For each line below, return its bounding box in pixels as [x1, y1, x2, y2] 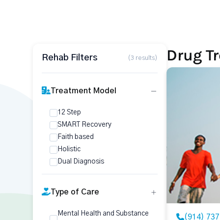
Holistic [57, 146, 81, 153]
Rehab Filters [42, 54, 98, 62]
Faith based [57, 134, 94, 140]
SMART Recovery [57, 121, 111, 128]
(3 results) [127, 55, 158, 61]
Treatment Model [51, 87, 116, 95]
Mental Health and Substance [57, 210, 149, 217]
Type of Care [51, 188, 99, 196]
